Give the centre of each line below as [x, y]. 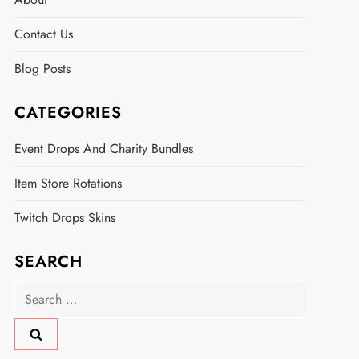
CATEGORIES [68, 113]
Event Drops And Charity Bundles [103, 149]
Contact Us [43, 34]
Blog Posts [42, 69]
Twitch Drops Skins [65, 218]
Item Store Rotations [68, 183]
